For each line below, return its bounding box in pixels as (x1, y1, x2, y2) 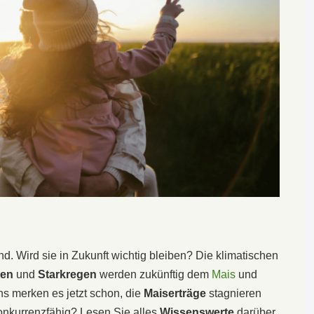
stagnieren (206, 287, 261, 299)
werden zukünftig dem (97, 268, 212, 280)
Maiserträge (144, 287, 206, 299)
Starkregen (38, 268, 97, 280)
